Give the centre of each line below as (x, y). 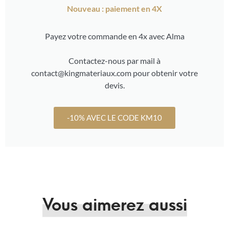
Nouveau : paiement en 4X (114, 8)
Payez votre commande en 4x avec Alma (114, 36)
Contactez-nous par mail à (114, 60)
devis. (114, 85)
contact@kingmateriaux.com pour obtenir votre (114, 73)
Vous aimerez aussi (114, 203)
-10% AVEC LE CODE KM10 (114, 117)
